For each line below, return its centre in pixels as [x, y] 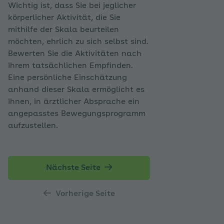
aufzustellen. [33, 126]
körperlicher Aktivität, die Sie [64, 18]
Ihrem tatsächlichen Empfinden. [70, 66]
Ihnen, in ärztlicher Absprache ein [74, 102]
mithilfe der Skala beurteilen [63, 30]
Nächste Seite [74, 168]
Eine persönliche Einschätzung [67, 78]
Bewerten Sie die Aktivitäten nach [75, 54]
